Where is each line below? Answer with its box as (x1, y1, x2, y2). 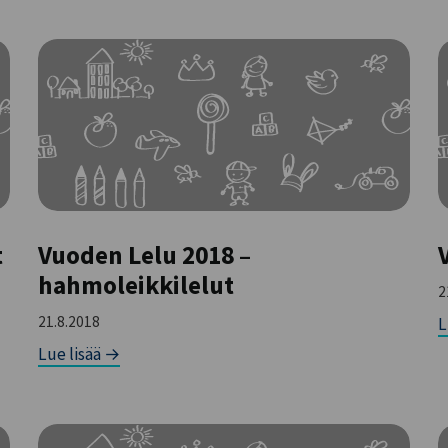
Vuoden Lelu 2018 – (38, 239, 252, 272)
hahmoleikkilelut (38, 269, 235, 302)
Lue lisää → (38, 343, 121, 366)
